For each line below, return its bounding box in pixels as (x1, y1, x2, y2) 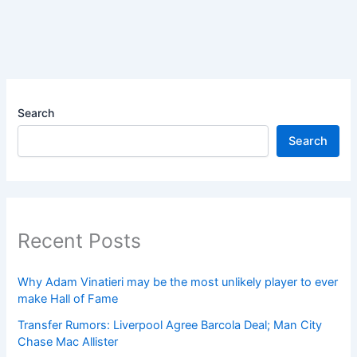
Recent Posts (18, 228, 142, 253)
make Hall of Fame (18, 292, 119, 307)
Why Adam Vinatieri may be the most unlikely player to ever (18, 275, 339, 290)
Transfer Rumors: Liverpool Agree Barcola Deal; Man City (18, 318, 323, 333)
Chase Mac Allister (18, 335, 119, 350)
